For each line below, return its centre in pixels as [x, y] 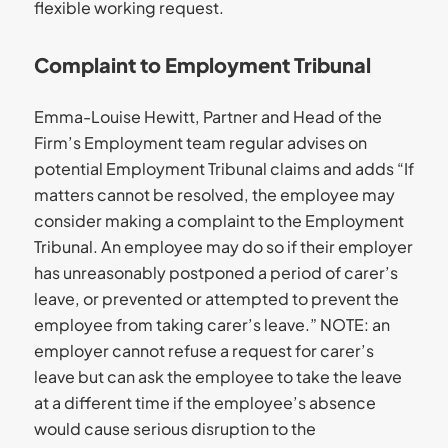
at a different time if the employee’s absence [204, 402]
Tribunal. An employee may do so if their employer [223, 246]
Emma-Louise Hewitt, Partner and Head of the [207, 116]
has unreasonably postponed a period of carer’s [215, 272]
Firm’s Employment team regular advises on [200, 142]
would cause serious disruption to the [174, 428]
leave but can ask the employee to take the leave [217, 376]
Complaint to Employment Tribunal [202, 64]
